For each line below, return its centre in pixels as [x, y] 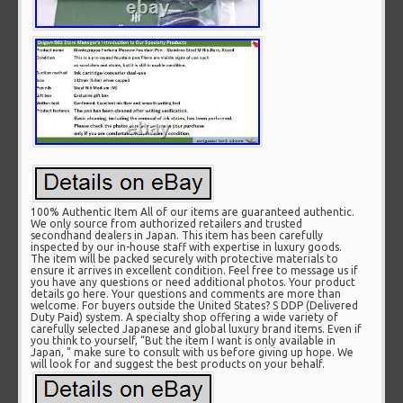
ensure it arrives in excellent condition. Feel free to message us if [195, 271]
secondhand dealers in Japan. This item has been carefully [177, 236]
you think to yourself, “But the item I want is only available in [184, 341]
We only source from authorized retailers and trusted [167, 224]
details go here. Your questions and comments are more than [186, 294]
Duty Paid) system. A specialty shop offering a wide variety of [185, 318]
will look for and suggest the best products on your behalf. [178, 364]
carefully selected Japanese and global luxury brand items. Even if [197, 329]
